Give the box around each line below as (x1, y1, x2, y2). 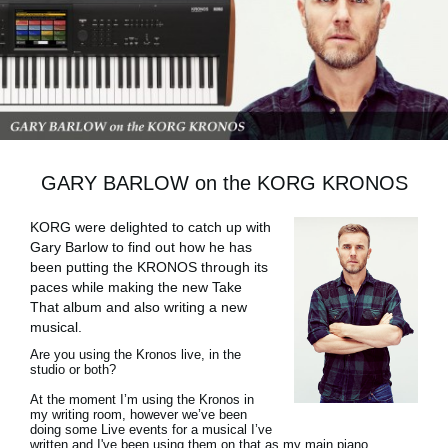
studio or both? (30, 362, 116, 377)
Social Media (70, 84, 151, 100)
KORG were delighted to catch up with (30, 219, 271, 235)
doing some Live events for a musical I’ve (30, 422, 272, 437)
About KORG (70, 154, 157, 171)
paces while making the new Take (30, 279, 242, 295)
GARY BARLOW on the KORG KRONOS (40, 172, 408, 194)
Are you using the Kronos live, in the (30, 347, 241, 362)
